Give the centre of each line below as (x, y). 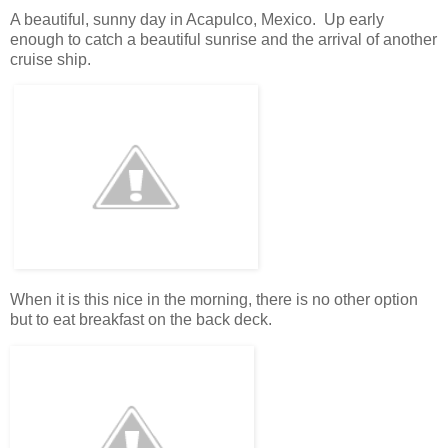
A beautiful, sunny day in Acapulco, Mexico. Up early (197, 19)
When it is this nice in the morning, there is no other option (214, 300)
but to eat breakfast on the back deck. (143, 320)
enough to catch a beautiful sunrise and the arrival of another (223, 39)
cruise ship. (50, 59)
